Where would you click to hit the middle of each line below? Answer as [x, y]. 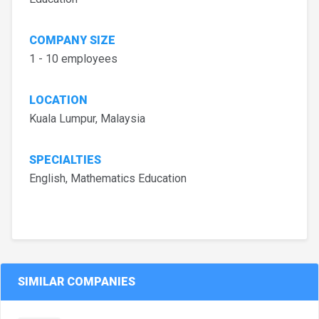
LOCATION [58, 100]
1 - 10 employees [75, 59]
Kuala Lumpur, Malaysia [89, 119]
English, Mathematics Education [109, 179]
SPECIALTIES [65, 160]
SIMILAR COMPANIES [77, 282]
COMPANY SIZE [72, 41]
